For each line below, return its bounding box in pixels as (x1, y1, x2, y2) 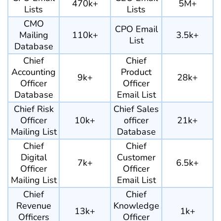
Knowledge (113, 200, 159, 212)
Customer (117, 151, 155, 164)
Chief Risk (13, 103, 54, 115)
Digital (20, 151, 47, 164)
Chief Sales (113, 103, 159, 115)
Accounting (11, 66, 56, 78)
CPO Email (114, 23, 158, 36)
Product (121, 66, 151, 78)
